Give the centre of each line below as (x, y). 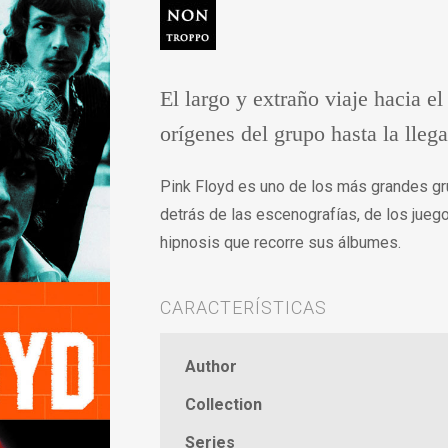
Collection (223, 404)
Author (211, 366)
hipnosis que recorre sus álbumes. (280, 242)
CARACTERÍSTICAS (243, 307)
